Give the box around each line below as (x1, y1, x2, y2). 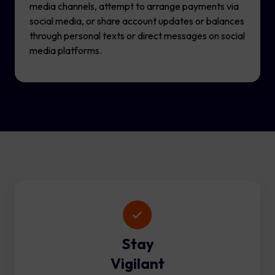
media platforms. (29, 44, 102, 57)
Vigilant (110, 254, 165, 273)
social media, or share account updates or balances (29, 15, 244, 28)
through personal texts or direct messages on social (29, 29, 245, 42)
